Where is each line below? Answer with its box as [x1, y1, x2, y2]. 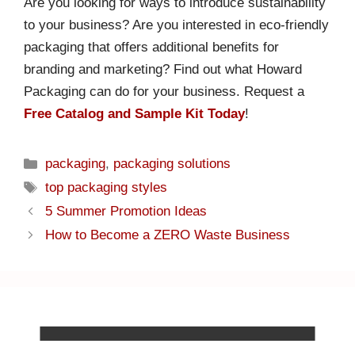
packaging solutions [113, 156, 231, 172]
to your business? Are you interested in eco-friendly [24, 17, 329, 33]
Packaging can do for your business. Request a [24, 84, 304, 100]
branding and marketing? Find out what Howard [24, 62, 302, 78]
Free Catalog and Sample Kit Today [24, 106, 245, 122]
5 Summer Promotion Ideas [45, 204, 208, 219]
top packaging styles [45, 180, 168, 196]
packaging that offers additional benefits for [24, 40, 279, 55]
